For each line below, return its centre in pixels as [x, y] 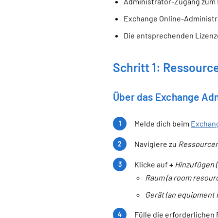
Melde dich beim [163, 124]
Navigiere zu [156, 144]
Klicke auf [152, 164]
